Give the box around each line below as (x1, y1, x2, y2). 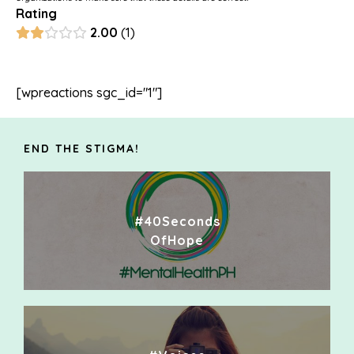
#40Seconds (134, 213, 220, 230)
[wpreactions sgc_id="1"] (16, 85, 162, 101)
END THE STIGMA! (24, 141, 140, 156)
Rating (16, 6, 57, 22)
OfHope (150, 232, 204, 249)
